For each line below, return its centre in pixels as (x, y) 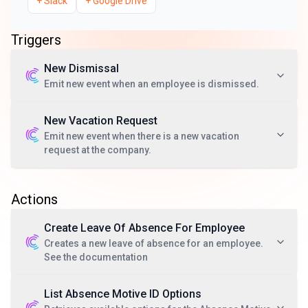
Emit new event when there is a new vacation (142, 136)
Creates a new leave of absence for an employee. (154, 243)
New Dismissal (81, 68)
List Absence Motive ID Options (123, 294)
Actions (34, 199)
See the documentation (96, 257)
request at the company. (98, 150)
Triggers (36, 40)
